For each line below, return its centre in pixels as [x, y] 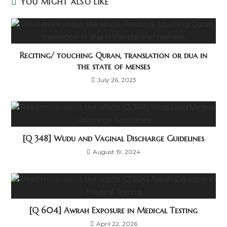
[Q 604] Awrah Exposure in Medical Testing [113, 210]
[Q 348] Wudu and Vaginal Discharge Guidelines [113, 138]
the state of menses [113, 66]
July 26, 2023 [117, 80]
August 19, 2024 [117, 152]
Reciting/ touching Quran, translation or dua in [113, 55]
